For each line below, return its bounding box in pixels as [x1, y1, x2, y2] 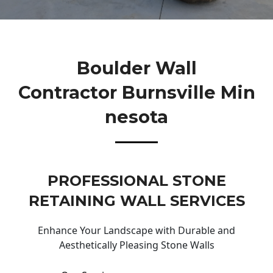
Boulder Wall [76, 57, 197, 79]
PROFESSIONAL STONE [47, 172, 226, 190]
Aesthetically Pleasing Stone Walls [58, 238, 214, 252]
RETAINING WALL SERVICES [28, 192, 245, 210]
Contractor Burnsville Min [18, 81, 255, 103]
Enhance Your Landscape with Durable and [38, 224, 235, 238]
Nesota [105, 105, 168, 127]
